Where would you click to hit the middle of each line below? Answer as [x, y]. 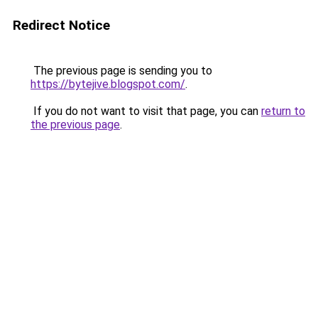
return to [283, 111]
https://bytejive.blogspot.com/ [108, 84]
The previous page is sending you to [121, 71]
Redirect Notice [61, 25]
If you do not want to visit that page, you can [146, 111]
